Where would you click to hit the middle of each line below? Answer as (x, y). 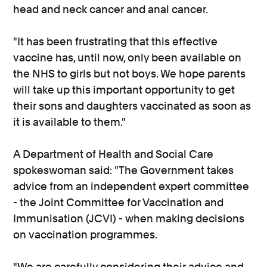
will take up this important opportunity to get (124, 90)
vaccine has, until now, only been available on (128, 58)
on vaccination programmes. (86, 235)
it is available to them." (70, 122)
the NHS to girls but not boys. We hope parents (130, 74)
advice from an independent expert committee (131, 186)
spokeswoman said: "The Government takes (124, 170)
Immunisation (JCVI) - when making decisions (129, 218)
